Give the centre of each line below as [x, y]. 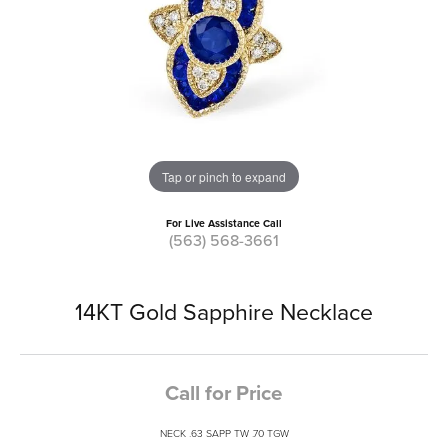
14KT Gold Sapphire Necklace [224, 312]
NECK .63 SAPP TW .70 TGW [224, 434]
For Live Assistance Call [224, 224]
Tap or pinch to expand [224, 176]
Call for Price [224, 393]
